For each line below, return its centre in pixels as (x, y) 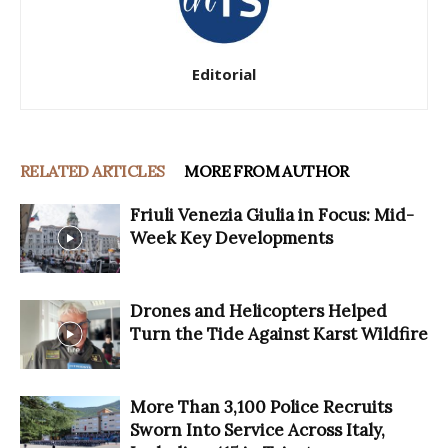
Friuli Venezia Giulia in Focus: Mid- (272, 214)
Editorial (224, 73)
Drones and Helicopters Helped (258, 310)
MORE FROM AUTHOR (266, 170)
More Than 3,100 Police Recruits (261, 406)
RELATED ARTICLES (92, 170)
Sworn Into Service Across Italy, (257, 429)
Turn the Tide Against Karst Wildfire (279, 333)
